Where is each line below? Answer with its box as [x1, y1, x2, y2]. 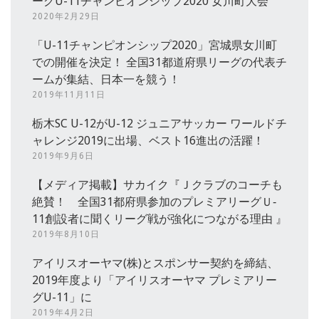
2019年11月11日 [32, 90, 105, 100]
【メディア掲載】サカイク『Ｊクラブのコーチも [32, 178, 283, 192]
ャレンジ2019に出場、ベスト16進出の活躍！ [32, 134, 264, 148]
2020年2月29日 [32, 11, 100, 22]
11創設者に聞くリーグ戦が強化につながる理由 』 [32, 212, 287, 226]
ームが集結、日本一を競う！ [32, 73, 180, 87]
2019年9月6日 [32, 151, 94, 162]
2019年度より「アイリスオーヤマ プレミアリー [32, 273, 277, 288]
